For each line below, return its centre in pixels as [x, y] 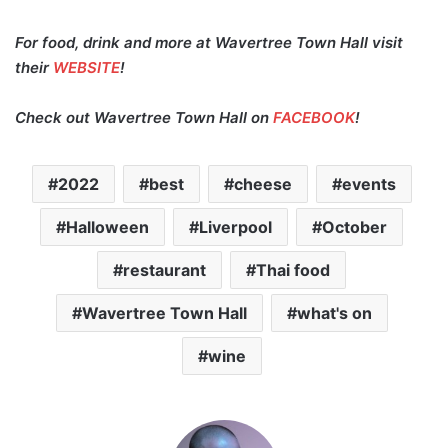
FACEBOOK [314, 117]
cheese [262, 183]
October [354, 226]
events [368, 183]
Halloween [107, 226]
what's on [334, 312]
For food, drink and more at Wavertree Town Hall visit [209, 42]
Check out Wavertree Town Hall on [144, 117]
